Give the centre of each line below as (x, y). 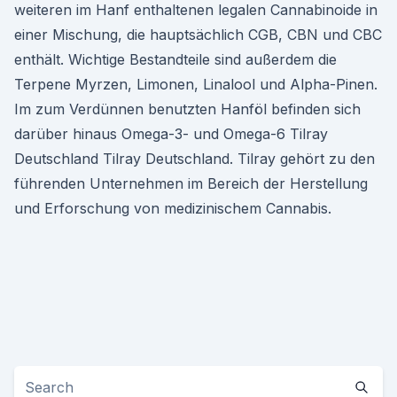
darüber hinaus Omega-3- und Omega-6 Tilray (171, 134)
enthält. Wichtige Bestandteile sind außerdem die (175, 59)
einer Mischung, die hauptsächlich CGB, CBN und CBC (198, 35)
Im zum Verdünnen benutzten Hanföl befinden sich (187, 109)
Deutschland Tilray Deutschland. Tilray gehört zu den (195, 159)
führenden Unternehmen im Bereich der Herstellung (191, 183)
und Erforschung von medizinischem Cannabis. (173, 208)
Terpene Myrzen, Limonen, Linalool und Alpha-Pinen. (196, 84)
